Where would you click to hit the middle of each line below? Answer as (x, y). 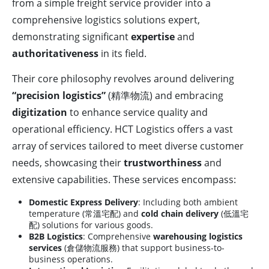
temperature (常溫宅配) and (85, 214)
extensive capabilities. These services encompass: (124, 180)
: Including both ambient (188, 202)
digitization (40, 113)
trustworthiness (163, 163)
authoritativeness (55, 54)
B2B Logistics (56, 237)
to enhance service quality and (138, 113)
